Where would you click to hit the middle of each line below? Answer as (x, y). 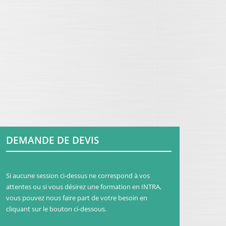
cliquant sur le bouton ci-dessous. (56, 209)
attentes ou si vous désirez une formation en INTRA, (84, 186)
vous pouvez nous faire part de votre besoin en (77, 197)
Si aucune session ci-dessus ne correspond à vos (78, 175)
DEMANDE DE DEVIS (52, 140)
